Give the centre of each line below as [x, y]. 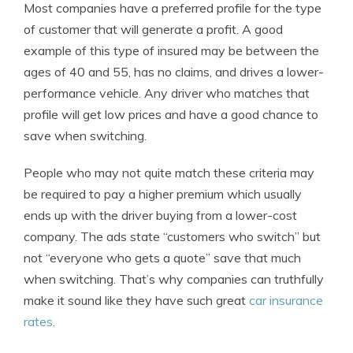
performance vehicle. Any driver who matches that [167, 93]
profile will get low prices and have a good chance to [171, 114]
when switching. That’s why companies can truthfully [174, 279]
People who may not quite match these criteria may [169, 173]
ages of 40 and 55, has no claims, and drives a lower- [174, 72]
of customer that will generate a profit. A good [153, 29]
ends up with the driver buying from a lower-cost [160, 215]
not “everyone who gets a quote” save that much [162, 258]
